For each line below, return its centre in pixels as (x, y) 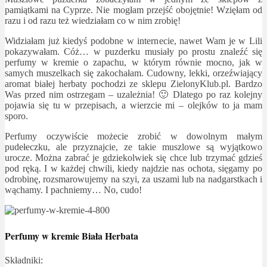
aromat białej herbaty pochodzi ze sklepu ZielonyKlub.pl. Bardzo (133, 83)
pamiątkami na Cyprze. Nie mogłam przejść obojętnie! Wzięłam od (133, 10)
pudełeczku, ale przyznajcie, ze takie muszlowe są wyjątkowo (133, 147)
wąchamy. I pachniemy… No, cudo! (73, 190)
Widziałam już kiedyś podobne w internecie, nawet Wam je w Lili (133, 41)
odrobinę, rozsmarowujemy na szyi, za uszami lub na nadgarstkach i (133, 179)
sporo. (16, 116)
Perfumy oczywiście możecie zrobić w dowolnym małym (133, 136)
